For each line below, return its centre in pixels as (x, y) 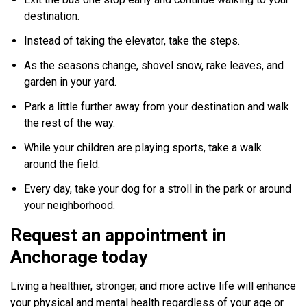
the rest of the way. (70, 123)
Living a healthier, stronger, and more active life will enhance (153, 286)
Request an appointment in (119, 235)
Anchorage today (79, 257)
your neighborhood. (70, 206)
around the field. (62, 164)
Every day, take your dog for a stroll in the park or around (158, 189)
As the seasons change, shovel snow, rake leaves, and (154, 65)
